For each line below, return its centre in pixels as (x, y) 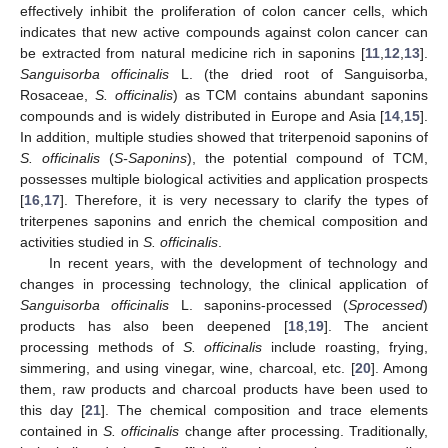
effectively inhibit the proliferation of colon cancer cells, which (224, 10)
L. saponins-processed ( (258, 304)
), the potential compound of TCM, (307, 157)
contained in (62, 430)
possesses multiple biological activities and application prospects (224, 178)
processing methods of (101, 346)
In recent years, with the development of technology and (238, 262)
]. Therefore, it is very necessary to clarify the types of (244, 199)
